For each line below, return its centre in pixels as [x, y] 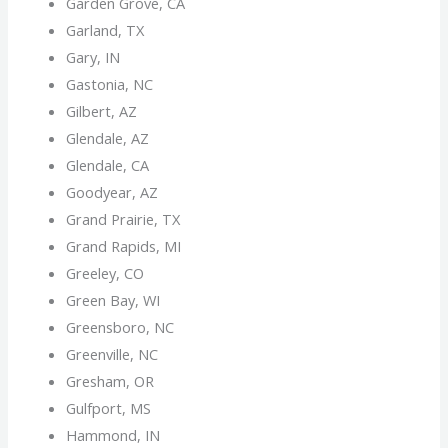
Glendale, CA [108, 164]
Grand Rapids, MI [124, 245]
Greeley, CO [105, 272]
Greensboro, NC [120, 326]
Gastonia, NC [110, 83]
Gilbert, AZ [102, 110]
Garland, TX [105, 29]
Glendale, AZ [108, 137]
